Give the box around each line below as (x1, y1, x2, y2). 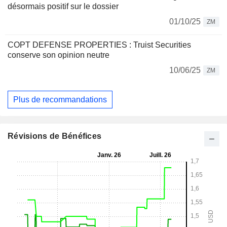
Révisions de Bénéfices (8, 132, 102, 141)
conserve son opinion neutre (8, 51, 109, 60)
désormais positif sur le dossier (8, 2, 119, 11)
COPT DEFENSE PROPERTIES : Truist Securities (8, 41, 191, 50)
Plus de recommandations (13, 95, 107, 104)
